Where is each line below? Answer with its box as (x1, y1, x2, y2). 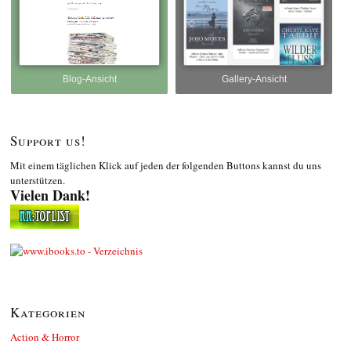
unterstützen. (10, 172, 65, 187)
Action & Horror (10, 329, 79, 344)
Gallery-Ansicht (221, 73, 287, 85)
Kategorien (10, 302, 86, 321)
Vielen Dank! (10, 184, 90, 205)
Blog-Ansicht (62, 73, 117, 85)
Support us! (10, 131, 86, 150)
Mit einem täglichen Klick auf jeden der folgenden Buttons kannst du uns (10, 157, 321, 172)
